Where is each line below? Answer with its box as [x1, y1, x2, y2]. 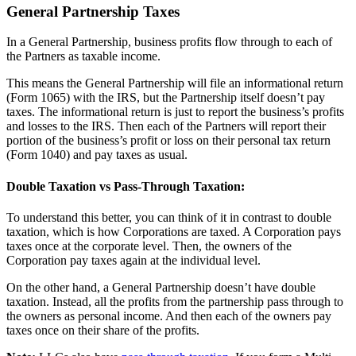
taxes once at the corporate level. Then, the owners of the [6, 238, 292, 253]
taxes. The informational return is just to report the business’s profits [6, 105, 344, 119]
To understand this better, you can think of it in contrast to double [6, 210, 331, 224]
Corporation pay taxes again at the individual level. [6, 253, 261, 267]
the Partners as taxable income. [6, 49, 161, 64]
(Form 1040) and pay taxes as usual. [6, 148, 188, 162]
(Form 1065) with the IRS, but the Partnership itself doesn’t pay [6, 91, 325, 105]
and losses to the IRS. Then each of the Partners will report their [6, 119, 326, 133]
